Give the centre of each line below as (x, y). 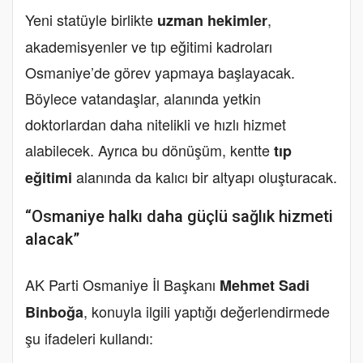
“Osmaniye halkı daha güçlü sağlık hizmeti (179, 216)
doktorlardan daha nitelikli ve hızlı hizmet (156, 124)
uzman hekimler (212, 20)
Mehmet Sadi (265, 285)
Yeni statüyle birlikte (91, 19)
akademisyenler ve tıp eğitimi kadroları (149, 46)
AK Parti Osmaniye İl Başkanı (122, 284)
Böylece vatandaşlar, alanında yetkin (143, 98)
